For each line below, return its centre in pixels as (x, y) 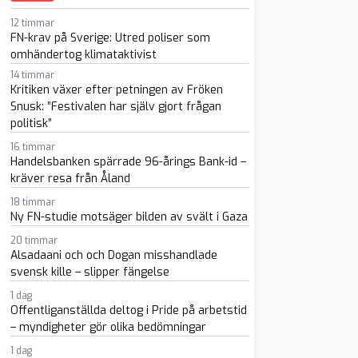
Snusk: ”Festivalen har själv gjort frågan (115, 107)
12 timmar (32, 23)
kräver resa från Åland (70, 179)
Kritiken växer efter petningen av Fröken (116, 90)
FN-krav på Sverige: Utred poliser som (110, 38)
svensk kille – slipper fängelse (89, 272)
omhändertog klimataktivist (83, 55)
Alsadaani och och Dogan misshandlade (113, 255)
